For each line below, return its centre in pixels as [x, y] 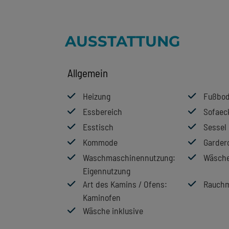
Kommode [100, 142]
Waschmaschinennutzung [128, 158]
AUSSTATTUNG [122, 41]
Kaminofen [102, 198]
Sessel [215, 127]
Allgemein [88, 73]
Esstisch [98, 127]
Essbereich [102, 112]
